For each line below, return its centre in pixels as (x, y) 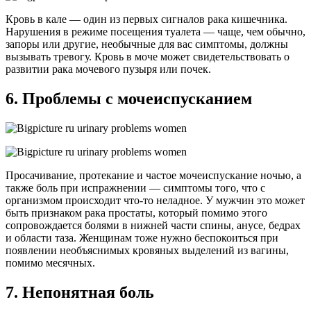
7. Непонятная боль (80, 292)
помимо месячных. (50, 262)
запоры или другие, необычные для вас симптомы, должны (147, 44)
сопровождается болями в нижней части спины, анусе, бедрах (153, 225)
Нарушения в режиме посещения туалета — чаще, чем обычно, (155, 31)
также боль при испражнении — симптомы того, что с (135, 187)
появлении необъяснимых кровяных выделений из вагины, (147, 250)
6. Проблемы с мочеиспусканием (129, 98)
